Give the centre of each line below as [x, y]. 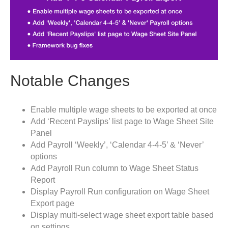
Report [43, 180]
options [44, 157]
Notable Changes [70, 81]
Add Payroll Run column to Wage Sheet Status [115, 168]
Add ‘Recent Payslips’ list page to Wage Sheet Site [122, 122]
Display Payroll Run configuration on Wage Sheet [120, 192]
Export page [52, 204]
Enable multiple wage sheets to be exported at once [124, 110]
